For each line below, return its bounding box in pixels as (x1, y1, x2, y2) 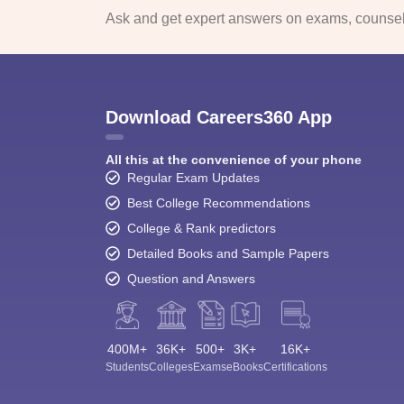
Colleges (149, 360, 193, 373)
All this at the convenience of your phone (106, 151, 362, 167)
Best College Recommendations (127, 195, 310, 210)
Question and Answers (127, 271, 255, 286)
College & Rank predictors (127, 220, 276, 235)
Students (106, 360, 149, 373)
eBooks (226, 360, 263, 373)
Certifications (263, 360, 327, 373)
